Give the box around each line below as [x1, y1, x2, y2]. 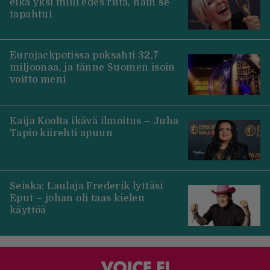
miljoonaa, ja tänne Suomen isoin [10, 62, 175, 74]
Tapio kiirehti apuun [10, 127, 113, 139]
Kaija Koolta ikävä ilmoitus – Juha [10, 115, 179, 127]
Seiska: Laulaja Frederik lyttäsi [10, 181, 163, 192]
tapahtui [10, 8, 52, 20]
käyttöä [10, 205, 46, 216]
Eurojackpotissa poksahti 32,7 [10, 50, 159, 61]
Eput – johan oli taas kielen [10, 193, 145, 204]
